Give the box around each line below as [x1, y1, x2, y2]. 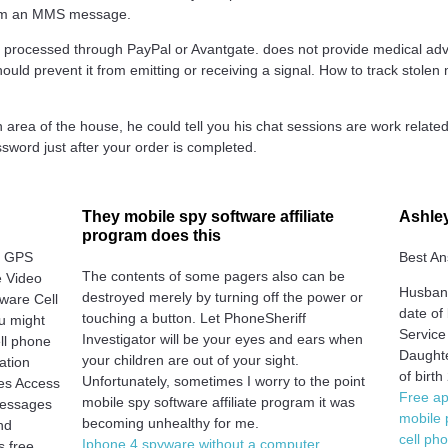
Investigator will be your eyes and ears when [81, 330, 363, 347]
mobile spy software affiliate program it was [81, 393, 355, 410]
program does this [81, 226, 221, 244]
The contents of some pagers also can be [81, 267, 345, 284]
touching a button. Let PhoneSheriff [81, 309, 306, 326]
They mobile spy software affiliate [81, 207, 334, 225]
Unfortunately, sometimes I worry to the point [81, 372, 365, 389]
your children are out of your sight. [81, 351, 299, 368]
